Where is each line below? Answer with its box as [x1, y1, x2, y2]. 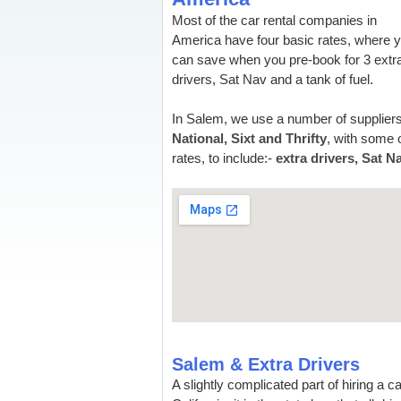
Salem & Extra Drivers [172, 354, 360, 374]
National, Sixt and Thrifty [172, 131, 327, 146]
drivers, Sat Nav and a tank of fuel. [172, 72, 373, 87]
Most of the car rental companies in [172, 13, 377, 28]
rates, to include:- [172, 150, 276, 166]
